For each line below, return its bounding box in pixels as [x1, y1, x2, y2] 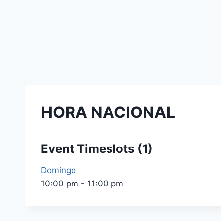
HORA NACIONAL [41, 103, 175, 122]
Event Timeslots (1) [41, 142, 153, 156]
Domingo [41, 165, 76, 175]
